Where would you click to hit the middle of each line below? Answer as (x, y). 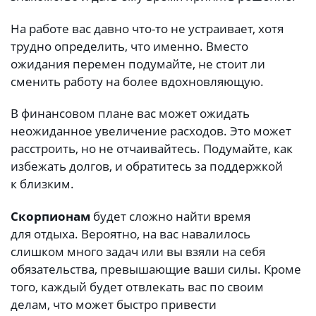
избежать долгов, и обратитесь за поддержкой (147, 166)
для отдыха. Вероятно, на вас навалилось (130, 233)
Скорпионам (50, 216)
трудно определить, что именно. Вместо (129, 46)
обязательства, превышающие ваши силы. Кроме (156, 269)
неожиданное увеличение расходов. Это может (151, 131)
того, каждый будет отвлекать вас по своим (137, 286)
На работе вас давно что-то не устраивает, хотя (147, 28)
